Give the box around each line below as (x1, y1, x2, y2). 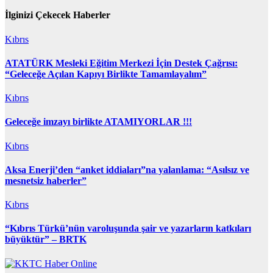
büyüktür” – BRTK (5, 234, 87, 245)
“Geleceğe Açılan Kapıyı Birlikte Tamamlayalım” (5, 68, 207, 79)
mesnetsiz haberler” (5, 175, 87, 186)
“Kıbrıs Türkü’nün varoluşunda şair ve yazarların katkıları (5, 223, 251, 234)
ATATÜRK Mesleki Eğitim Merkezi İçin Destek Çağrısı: (5, 57, 238, 68)
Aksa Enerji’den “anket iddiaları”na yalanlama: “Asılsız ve (5, 164, 249, 175)
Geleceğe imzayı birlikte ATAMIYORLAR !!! (5, 116, 192, 127)
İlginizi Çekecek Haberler (5, 10, 110, 21)
